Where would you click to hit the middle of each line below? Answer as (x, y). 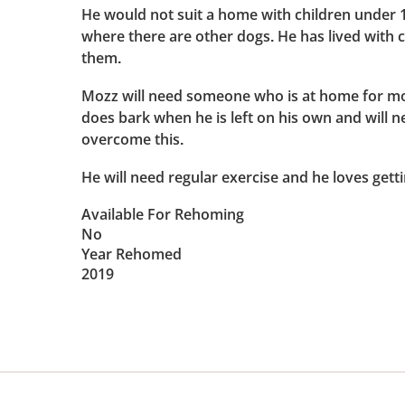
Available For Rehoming (162, 215)
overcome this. (134, 140)
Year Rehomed (131, 254)
